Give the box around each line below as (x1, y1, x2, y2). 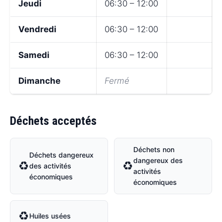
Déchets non (133, 145, 174, 154)
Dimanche (18, 76, 60, 86)
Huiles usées (29, 212, 71, 221)
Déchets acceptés (10, 114, 97, 128)
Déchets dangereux (29, 151, 94, 160)
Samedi (18, 50, 50, 60)
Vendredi (18, 24, 56, 35)
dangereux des (133, 156, 183, 165)
